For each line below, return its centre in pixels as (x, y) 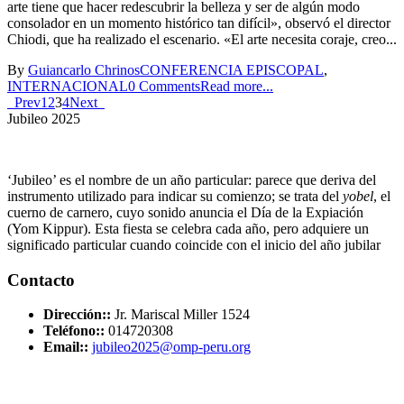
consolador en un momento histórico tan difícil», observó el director (199, 23)
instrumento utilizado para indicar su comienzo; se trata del (175, 196)
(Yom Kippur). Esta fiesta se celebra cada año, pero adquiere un (188, 228)
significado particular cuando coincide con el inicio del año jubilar (194, 244)
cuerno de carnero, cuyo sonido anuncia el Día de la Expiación (185, 212)
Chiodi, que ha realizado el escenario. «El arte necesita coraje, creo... (202, 39)
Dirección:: (77, 315)
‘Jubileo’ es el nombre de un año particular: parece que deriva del (192, 179)
